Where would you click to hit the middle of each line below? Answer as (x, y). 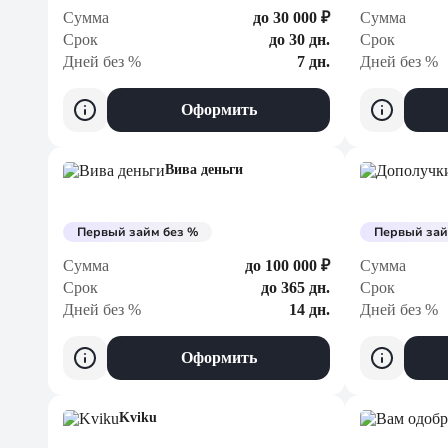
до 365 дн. (295, 287)
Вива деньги (204, 169)
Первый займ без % (137, 232)
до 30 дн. (299, 39)
